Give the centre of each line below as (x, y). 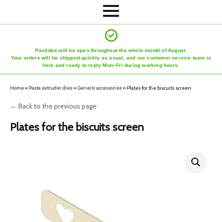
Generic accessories (100, 88)
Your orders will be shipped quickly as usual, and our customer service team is (111, 58)
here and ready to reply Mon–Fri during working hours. (111, 65)
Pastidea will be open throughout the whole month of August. (111, 51)
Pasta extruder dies (51, 88)
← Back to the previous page (53, 106)
